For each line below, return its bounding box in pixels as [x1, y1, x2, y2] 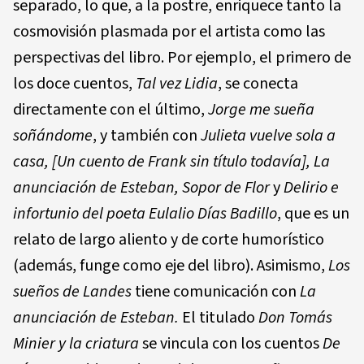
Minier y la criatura [13, 331, 139, 355]
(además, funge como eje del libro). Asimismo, [13, 253, 328, 277]
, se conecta [218, 71, 298, 95]
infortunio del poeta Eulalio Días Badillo [13, 201, 277, 225]
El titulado [182, 305, 258, 329]
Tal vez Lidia [136, 71, 218, 95]
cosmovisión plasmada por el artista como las [13, 19, 325, 43]
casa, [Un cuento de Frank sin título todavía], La [13, 149, 330, 173]
